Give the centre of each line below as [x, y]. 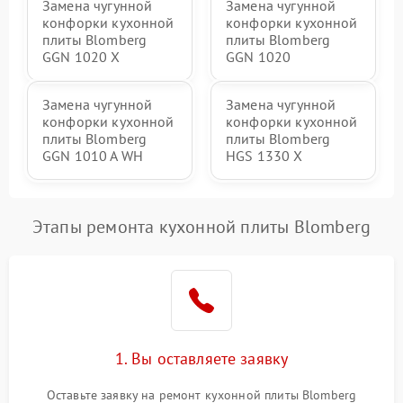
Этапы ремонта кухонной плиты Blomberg [201, 227]
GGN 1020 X [81, 57]
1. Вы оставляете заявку [201, 359]
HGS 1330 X [264, 156]
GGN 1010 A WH [93, 156]
